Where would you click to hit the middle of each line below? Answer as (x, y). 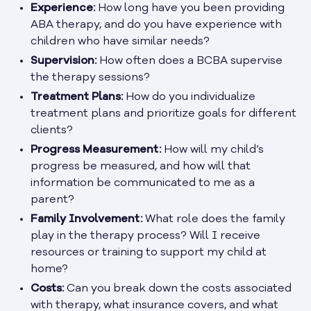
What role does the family (214, 219)
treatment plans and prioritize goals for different (163, 114)
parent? (52, 200)
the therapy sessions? (90, 77)
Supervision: (64, 61)
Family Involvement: (86, 219)
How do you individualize (189, 97)
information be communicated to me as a (143, 183)
